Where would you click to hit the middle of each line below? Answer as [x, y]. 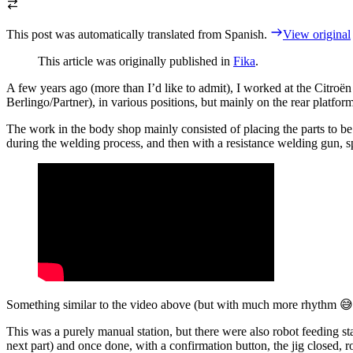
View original [317, 35]
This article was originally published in [136, 61]
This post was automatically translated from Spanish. [138, 35]
